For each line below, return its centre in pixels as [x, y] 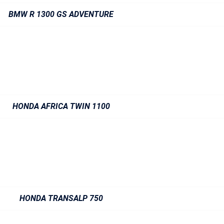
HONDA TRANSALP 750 [61, 198]
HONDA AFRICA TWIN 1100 [61, 106]
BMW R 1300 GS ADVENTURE [61, 14]
